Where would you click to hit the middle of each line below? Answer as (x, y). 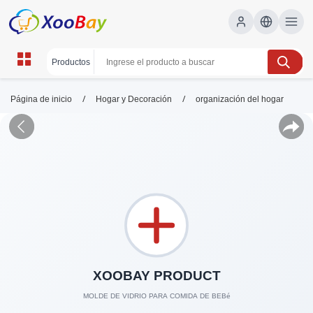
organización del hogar (240, 99)
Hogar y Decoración (134, 99)
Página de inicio (41, 99)
